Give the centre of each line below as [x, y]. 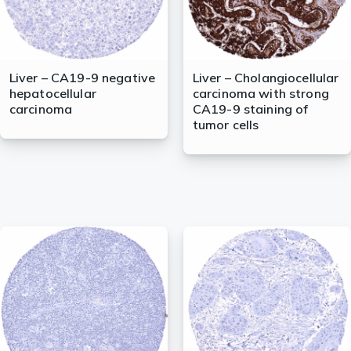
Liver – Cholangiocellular [266, 78]
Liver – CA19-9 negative [82, 78]
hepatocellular [52, 94]
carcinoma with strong [261, 94]
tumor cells [226, 125]
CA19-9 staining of [250, 109]
